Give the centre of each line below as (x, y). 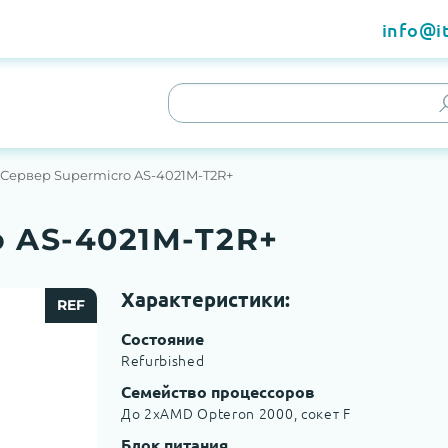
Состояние (162, 338)
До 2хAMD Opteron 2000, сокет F (235, 413)
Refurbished (162, 360)
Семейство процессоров (217, 391)
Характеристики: (205, 299)
